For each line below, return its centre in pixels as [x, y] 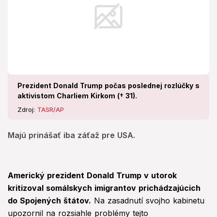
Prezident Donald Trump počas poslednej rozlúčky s [108, 86]
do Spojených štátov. [49, 201]
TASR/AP [51, 110]
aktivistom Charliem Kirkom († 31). [77, 96]
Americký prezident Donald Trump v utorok [92, 176]
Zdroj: [27, 110]
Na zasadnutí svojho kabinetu [148, 201]
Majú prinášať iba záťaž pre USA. [71, 135]
